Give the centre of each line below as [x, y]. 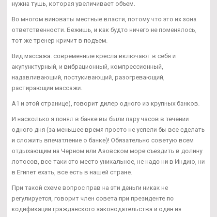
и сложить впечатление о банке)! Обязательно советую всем [103, 140]
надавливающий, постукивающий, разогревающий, [88, 77]
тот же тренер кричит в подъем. [60, 40]
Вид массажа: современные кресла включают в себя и [94, 56]
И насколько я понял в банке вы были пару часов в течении [100, 119]
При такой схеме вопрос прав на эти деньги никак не [90, 187]
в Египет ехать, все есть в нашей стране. [72, 172]
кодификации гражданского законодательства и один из [97, 209]
